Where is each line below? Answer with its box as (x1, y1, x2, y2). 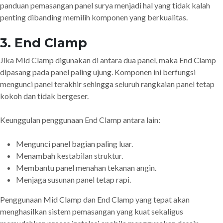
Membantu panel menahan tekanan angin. (16, 163, 156, 172)
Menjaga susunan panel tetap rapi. (16, 175, 131, 184)
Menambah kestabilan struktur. (16, 151, 123, 160)
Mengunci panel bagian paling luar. (16, 139, 133, 148)
